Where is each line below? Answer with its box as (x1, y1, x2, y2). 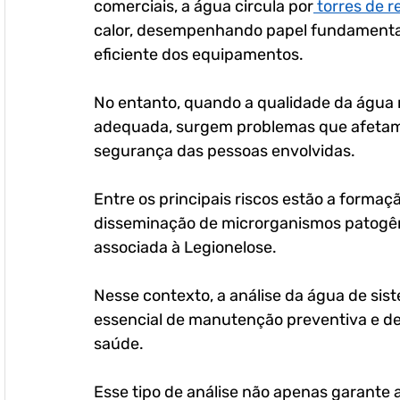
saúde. (94, 334, 147, 354)
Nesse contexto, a (94, 286, 229, 305)
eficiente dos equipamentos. (94, 45, 304, 64)
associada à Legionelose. (94, 237, 277, 257)
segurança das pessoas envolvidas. (94, 141, 359, 161)
